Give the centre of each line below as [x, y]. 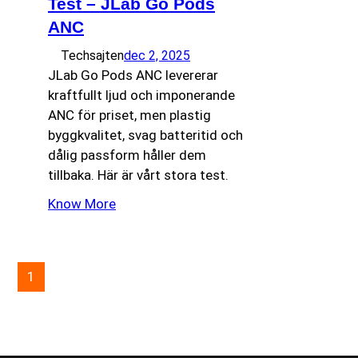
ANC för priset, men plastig [129, 115]
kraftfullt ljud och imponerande [141, 95]
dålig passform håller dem [127, 155]
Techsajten [92, 55]
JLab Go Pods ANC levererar [133, 75]
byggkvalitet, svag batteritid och [145, 135]
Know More [82, 203]
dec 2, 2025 [157, 55]
